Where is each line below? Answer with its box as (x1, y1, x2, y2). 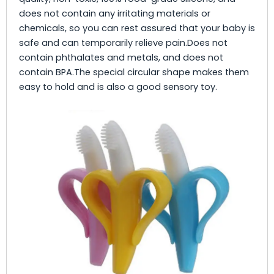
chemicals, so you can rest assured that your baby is (19, 22, 255, 35)
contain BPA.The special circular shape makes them (19, 66, 249, 79)
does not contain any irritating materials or (19, 7, 210, 20)
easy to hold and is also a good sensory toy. (19, 81, 217, 94)
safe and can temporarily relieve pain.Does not (19, 37, 228, 50)
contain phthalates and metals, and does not (19, 51, 223, 64)
